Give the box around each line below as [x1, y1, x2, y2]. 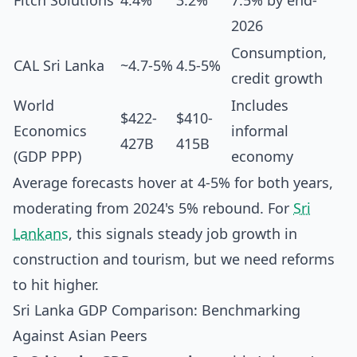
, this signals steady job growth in [69, 224, 297, 243]
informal [231, 121, 288, 140]
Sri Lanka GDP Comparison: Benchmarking [13, 300, 300, 320]
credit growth [231, 69, 323, 88]
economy [231, 147, 293, 166]
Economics [14, 121, 87, 140]
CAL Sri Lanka [14, 56, 104, 75]
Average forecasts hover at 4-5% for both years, [13, 173, 333, 192]
